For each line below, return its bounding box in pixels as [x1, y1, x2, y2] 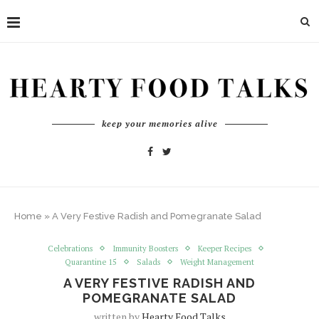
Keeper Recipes [198, 243, 251, 253]
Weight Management [180, 256, 254, 267]
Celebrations [48, 243, 93, 253]
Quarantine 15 [65, 256, 117, 267]
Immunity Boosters [113, 243, 178, 253]
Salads [137, 256, 160, 267]
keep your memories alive [101, 117, 218, 129]
